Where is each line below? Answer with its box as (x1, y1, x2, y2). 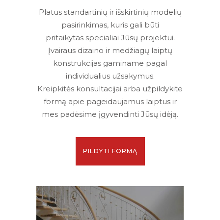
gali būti (129, 20, 159, 29)
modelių (150, 7, 182, 17)
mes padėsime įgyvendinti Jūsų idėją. (42, 109, 178, 119)
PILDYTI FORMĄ (82, 147, 137, 155)
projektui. (139, 32, 175, 42)
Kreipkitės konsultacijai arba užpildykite (37, 83, 183, 93)
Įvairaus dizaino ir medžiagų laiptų (48, 45, 172, 55)
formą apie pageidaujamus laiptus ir (43, 96, 177, 106)
